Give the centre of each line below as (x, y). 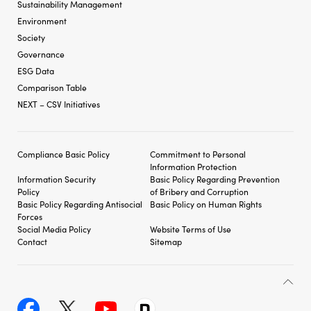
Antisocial (124, 203)
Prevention (259, 178)
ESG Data (36, 70)
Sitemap (166, 241)
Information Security (57, 178)
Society (31, 37)
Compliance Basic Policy (64, 153)
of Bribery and (178, 191)
